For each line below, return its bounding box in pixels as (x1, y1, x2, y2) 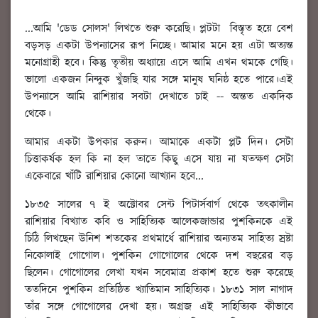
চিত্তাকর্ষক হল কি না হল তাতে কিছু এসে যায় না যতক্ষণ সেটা (25, 150, 293, 168)
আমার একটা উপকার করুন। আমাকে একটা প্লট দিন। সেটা (25, 133, 293, 150)
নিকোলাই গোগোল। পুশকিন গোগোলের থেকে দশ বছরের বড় (25, 247, 293, 264)
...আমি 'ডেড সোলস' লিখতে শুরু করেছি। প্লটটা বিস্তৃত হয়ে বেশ (25, 20, 293, 37)
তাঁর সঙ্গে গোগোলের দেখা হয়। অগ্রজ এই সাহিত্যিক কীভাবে (25, 298, 293, 315)
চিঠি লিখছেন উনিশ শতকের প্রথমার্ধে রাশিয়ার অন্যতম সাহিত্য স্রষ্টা (25, 230, 293, 247)
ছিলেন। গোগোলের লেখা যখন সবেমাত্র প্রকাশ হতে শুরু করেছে (25, 264, 293, 281)
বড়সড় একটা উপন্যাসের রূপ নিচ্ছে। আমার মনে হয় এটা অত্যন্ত (25, 37, 293, 54)
